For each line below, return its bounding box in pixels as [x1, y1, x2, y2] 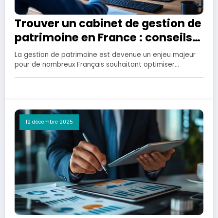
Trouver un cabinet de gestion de [15, 16, 201, 32]
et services [15, 44, 77, 60]
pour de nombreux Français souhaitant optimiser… [15, 60, 179, 70]
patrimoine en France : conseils [15, 30, 192, 46]
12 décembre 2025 [26, 118, 73, 126]
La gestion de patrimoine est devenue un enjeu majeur [15, 50, 196, 60]
